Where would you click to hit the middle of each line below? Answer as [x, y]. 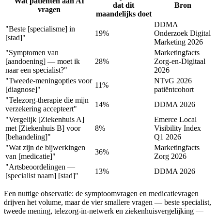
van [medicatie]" [31, 156]
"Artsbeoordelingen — [40, 167]
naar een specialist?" [36, 70]
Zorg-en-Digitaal [180, 62]
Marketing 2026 [178, 42]
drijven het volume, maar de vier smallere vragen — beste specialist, [108, 202]
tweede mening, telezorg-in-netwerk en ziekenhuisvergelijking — [104, 211]
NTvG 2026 [173, 81]
